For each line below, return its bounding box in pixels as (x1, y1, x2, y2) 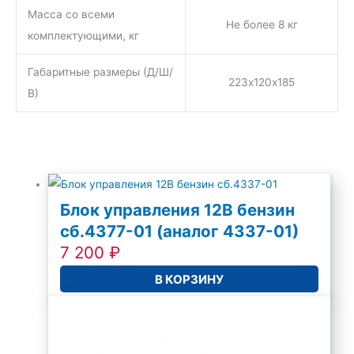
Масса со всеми (27, 8, 115, 21)
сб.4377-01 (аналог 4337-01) (60, 221, 299, 242)
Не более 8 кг (225, 18, 298, 32)
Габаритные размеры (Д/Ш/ (27, 66, 173, 79)
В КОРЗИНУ (155, 271, 224, 287)
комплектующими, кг (27, 29, 139, 43)
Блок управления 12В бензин (60, 200, 296, 220)
